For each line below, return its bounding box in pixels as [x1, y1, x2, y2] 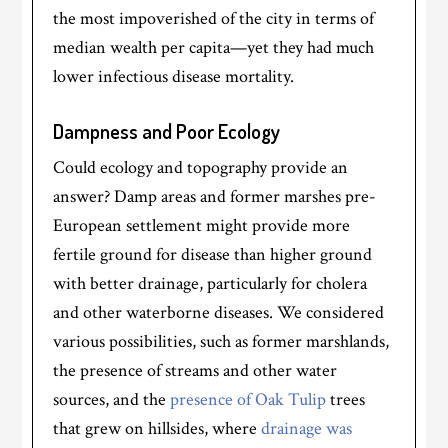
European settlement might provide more [53, 213, 351, 237]
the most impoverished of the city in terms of [53, 6, 375, 30]
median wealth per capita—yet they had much [53, 35, 375, 59]
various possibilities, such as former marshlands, [53, 329, 390, 353]
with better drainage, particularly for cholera [53, 271, 368, 295]
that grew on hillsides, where [53, 416, 262, 440]
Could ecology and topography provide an [53, 155, 349, 179]
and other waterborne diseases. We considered [53, 300, 385, 324]
